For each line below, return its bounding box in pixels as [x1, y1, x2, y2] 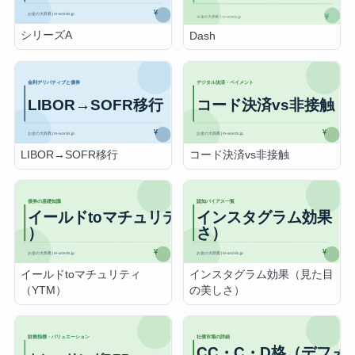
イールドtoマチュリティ [21, 268, 142, 281]
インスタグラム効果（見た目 [189, 268, 334, 281]
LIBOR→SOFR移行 [21, 149, 119, 162]
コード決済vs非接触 [189, 149, 290, 162]
